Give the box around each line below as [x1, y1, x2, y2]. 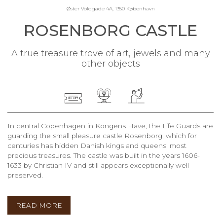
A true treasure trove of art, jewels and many [11, 47, 210, 59]
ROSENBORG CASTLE [24, 20, 197, 40]
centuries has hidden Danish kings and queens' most [7, 141, 186, 149]
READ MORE [16, 201, 62, 209]
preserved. [7, 171, 43, 179]
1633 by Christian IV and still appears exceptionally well [7, 161, 189, 169]
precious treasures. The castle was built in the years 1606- [7, 151, 200, 159]
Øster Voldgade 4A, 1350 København [66, 5, 155, 12]
